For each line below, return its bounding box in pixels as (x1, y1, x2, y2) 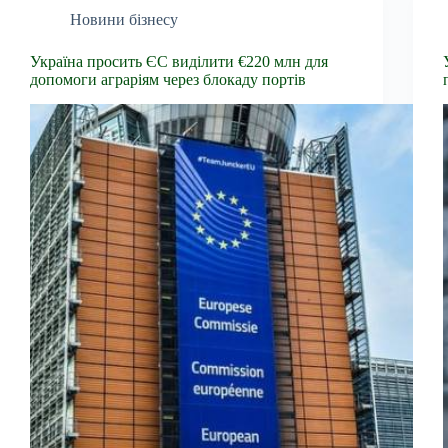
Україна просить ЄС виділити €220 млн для (30, 52, 328, 70)
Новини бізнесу (70, 10, 178, 28)
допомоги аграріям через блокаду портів (30, 70, 306, 88)
